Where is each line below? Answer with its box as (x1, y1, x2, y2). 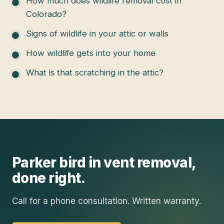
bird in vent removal (59, 154, 192, 171)
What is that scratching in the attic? (26, 67, 163, 77)
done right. (12, 169, 85, 187)
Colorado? (26, 8, 66, 19)
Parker (12, 154, 56, 171)
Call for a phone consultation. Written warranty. (12, 196, 201, 206)
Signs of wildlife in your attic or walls (26, 28, 168, 38)
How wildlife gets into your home (26, 47, 155, 58)
